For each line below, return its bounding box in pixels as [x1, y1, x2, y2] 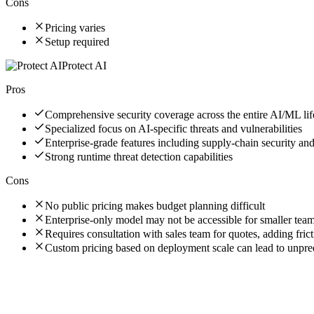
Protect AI [62, 59, 107, 71]
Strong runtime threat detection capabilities [45, 150, 233, 163]
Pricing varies [45, 21, 105, 34]
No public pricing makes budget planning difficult [45, 199, 265, 212]
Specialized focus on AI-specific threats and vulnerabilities [45, 122, 302, 135]
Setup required [45, 35, 109, 48]
